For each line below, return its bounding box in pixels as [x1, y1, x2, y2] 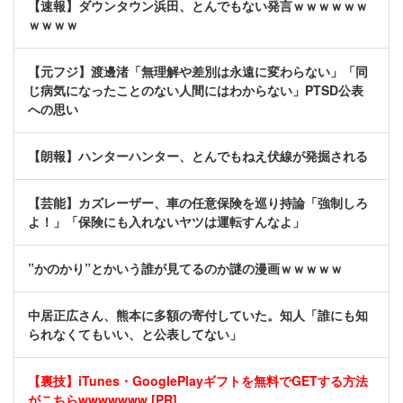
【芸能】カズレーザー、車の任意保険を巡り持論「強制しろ [28, 193, 368, 212]
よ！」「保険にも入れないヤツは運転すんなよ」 [28, 212, 305, 231]
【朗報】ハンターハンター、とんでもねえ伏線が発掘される [28, 147, 368, 166]
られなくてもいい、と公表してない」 [28, 325, 242, 344]
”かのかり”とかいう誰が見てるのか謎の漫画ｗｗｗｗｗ [28, 259, 343, 278]
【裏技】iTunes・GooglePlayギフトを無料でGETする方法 [28, 372, 368, 390]
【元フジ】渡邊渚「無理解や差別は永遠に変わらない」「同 [28, 62, 368, 81]
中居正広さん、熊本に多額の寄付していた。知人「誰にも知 [28, 306, 368, 325]
